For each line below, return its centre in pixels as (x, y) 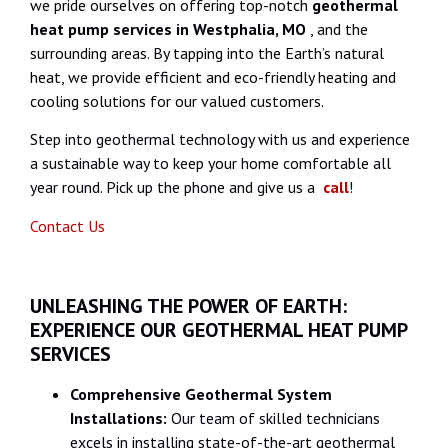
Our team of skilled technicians (275, 417)
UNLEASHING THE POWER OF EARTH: (188, 305)
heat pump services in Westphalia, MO (170, 28)
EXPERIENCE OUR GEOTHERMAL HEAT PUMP (218, 329)
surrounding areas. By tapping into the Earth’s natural (207, 52)
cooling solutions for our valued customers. (177, 100)
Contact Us (67, 225)
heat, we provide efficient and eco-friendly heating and (213, 76)
